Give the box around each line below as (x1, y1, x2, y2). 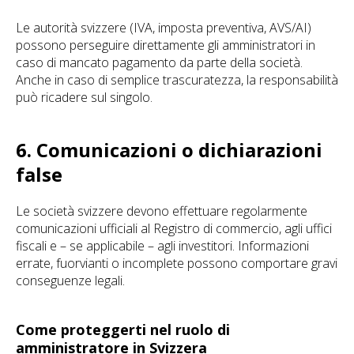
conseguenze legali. (16, 272, 125, 289)
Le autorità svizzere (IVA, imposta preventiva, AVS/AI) (16, 19, 311, 36)
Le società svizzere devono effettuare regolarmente (16, 202, 307, 220)
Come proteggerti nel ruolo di (16, 320, 230, 339)
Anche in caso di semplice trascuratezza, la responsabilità (16, 71, 338, 88)
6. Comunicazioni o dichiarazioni (16, 137, 322, 163)
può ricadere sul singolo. (16, 88, 153, 106)
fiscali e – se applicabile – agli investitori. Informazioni (16, 237, 309, 254)
